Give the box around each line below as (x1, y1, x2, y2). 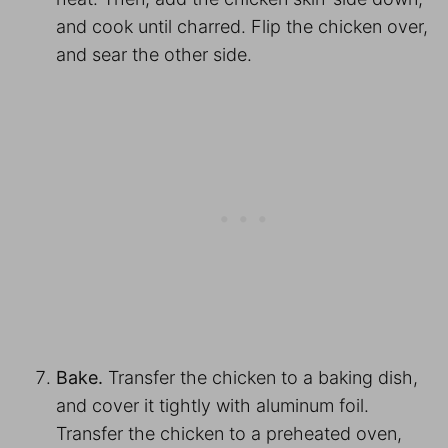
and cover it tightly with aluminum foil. (56, 394, 369, 416)
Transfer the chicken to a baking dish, (108, 366, 418, 388)
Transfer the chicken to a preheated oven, (56, 422, 402, 444)
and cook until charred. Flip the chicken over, (56, 15, 428, 37)
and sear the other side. (56, 43, 257, 65)
